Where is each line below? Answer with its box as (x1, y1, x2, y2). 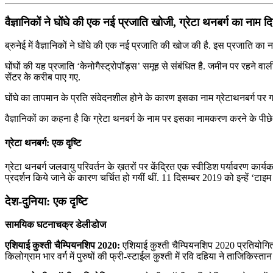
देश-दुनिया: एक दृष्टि (5, 194, 88, 208)
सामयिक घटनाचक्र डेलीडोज (5, 219, 106, 230)
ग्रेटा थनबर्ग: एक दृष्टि (5, 137, 81, 148)
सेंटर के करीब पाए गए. (5, 72, 80, 83)
